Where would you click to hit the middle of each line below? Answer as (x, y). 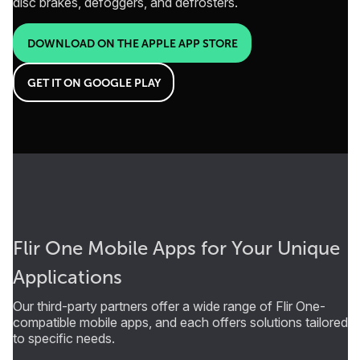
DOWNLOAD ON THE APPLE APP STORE (132, 43)
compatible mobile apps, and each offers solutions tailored (180, 323)
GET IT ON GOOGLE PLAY (94, 82)
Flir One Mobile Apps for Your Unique (176, 249)
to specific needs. (65, 339)
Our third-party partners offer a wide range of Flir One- (169, 307)
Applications (67, 278)
